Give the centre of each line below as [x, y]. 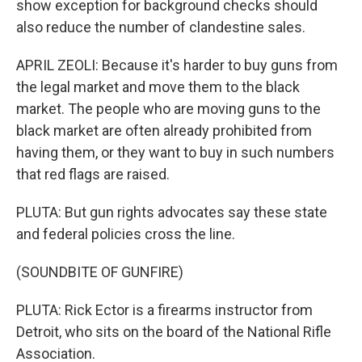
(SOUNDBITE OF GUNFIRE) [100, 272]
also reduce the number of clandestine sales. [161, 27]
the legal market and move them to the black [158, 87]
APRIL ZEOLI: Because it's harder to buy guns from [177, 65]
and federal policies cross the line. [126, 234]
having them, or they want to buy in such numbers [175, 152]
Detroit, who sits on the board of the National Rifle [174, 332]
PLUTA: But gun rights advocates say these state [172, 212]
